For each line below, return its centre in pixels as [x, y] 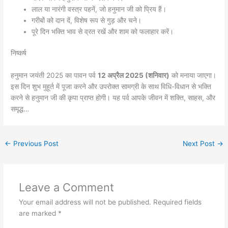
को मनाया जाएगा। [193, 76]
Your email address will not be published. [85, 202]
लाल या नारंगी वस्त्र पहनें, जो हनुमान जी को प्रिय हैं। [99, 9]
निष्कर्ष [19, 53]
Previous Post [35, 144]
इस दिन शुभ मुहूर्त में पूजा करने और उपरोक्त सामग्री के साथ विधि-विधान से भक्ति [111, 87]
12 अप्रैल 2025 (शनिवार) [134, 76]
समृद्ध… [20, 109]
